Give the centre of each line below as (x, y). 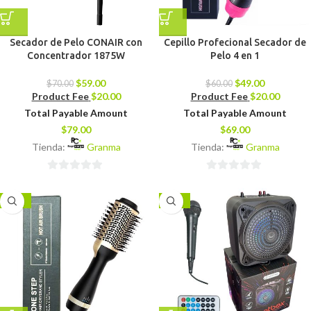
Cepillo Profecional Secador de (235, 43)
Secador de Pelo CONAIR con (76, 43)
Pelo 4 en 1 (235, 56)
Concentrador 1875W (76, 56)
